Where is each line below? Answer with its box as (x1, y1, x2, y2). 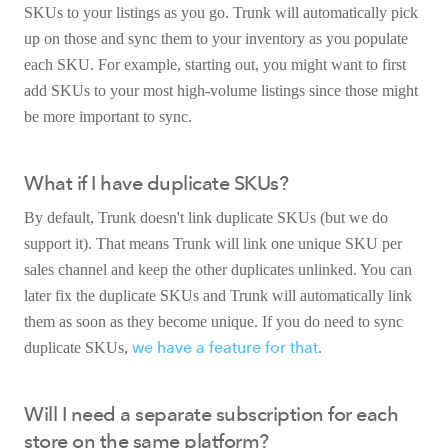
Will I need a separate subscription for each (24, 401, 398, 426)
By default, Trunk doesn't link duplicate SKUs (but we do (24, 208, 388, 226)
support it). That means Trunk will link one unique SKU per (24, 234, 402, 252)
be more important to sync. (24, 107, 192, 125)
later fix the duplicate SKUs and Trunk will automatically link (24, 286, 412, 304)
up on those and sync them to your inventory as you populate (24, 29, 408, 47)
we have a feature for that (132, 337, 318, 357)
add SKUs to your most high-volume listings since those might (24, 81, 418, 99)
